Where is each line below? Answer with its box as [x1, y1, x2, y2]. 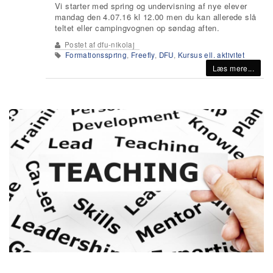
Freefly [131, 50, 155, 60]
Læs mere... [212, 63, 254, 73]
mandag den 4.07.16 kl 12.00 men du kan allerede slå [55, 11, 257, 23]
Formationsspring [65, 50, 127, 60]
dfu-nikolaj [97, 40, 135, 49]
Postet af [62, 40, 97, 49]
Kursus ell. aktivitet [177, 50, 245, 60]
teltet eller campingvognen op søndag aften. [55, 22, 220, 34]
